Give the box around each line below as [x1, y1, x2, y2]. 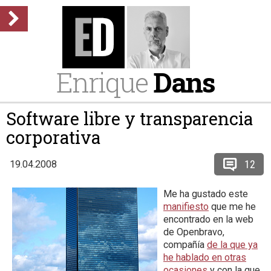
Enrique [56, 64, 153, 100]
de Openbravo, [163, 226, 224, 238]
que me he [209, 201, 256, 212]
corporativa [6, 126, 100, 149]
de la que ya [207, 239, 258, 250]
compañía [163, 239, 207, 250]
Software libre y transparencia [6, 107, 253, 130]
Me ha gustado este [163, 188, 248, 200]
